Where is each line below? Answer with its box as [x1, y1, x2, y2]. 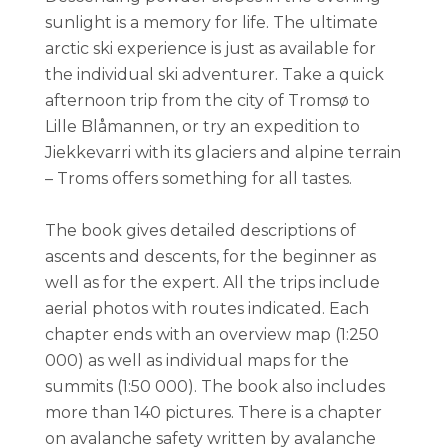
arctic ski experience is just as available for [45, 39, 376, 59]
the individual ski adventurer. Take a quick [45, 65, 384, 85]
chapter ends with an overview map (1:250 [45, 325, 379, 345]
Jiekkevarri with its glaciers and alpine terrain [45, 143, 401, 163]
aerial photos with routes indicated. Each [45, 299, 369, 319]
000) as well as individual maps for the [45, 351, 349, 371]
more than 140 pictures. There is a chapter [45, 403, 382, 423]
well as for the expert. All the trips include [45, 273, 380, 293]
